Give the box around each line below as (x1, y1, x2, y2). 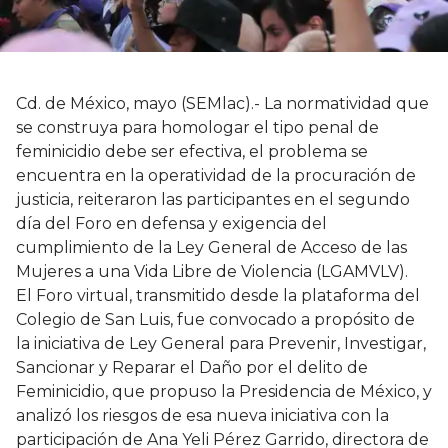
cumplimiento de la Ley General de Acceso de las (16, 237, 407, 257)
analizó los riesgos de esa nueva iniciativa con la (16, 405, 389, 425)
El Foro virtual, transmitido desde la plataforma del (16, 285, 420, 305)
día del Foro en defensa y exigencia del (16, 213, 327, 233)
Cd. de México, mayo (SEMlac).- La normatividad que (16, 93, 429, 113)
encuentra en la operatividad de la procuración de (16, 165, 416, 185)
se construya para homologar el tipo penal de (16, 117, 379, 137)
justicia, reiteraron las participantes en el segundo (16, 189, 410, 209)
